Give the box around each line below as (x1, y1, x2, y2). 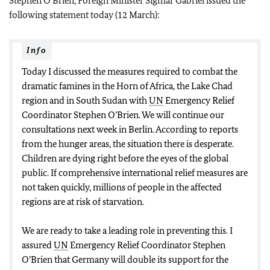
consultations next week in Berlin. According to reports (22, 124, 238, 135)
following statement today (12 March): (9, 9, 160, 20)
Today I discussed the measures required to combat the (22, 66, 237, 77)
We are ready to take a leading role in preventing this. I (22, 225, 233, 236)
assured (22, 239, 54, 251)
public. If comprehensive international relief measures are (22, 167, 248, 178)
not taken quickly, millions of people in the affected (22, 181, 222, 193)
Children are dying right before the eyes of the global (22, 152, 228, 164)
